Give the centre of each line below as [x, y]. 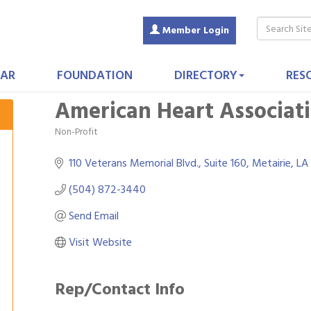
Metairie [271, 163]
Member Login [196, 30]
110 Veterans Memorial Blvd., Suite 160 [158, 163]
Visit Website [100, 242]
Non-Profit [76, 132]
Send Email [94, 216]
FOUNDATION [94, 75]
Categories [77, 140]
